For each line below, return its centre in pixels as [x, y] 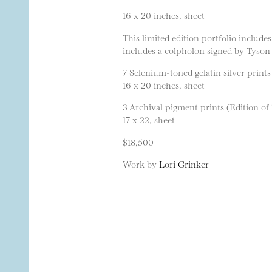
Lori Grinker [184, 164]
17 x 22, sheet [149, 120]
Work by [141, 164]
